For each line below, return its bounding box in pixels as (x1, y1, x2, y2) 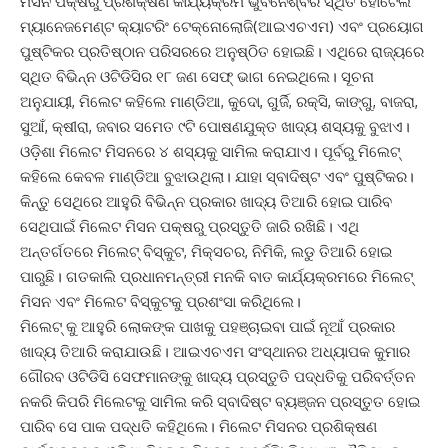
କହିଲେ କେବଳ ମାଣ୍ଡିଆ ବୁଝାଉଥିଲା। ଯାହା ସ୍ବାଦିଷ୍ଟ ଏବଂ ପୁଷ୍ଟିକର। (20, 167, 414, 186)
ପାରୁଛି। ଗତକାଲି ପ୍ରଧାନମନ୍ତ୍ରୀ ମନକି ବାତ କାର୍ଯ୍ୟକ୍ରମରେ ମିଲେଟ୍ (20, 267, 413, 286)
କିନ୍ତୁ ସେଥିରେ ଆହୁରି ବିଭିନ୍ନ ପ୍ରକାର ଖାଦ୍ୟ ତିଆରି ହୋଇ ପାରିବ (20, 192, 392, 211)
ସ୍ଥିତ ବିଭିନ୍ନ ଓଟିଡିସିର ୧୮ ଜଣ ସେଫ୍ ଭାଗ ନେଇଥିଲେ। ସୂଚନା (20, 67, 374, 86)
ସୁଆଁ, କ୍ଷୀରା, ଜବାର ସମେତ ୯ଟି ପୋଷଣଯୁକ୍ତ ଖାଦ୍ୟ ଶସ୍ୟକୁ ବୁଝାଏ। (20, 117, 410, 136)
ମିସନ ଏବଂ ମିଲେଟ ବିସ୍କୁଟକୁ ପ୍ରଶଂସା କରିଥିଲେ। (20, 292, 301, 311)
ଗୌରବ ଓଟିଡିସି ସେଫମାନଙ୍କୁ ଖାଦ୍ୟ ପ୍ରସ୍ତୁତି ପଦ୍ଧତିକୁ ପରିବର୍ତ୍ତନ (20, 367, 415, 386)
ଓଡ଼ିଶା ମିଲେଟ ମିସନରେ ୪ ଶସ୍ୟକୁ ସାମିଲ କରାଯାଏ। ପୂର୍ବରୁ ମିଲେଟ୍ (20, 142, 400, 161)
